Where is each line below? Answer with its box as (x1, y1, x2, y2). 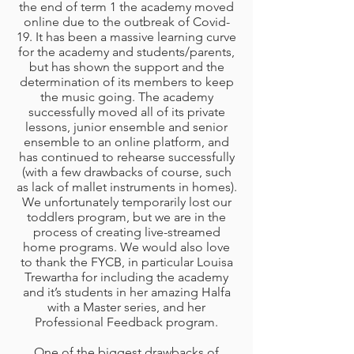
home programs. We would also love (23, 239, 230, 254)
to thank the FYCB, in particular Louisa (20, 254, 233, 269)
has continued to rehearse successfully (18, 149, 235, 164)
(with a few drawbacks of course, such (21, 164, 232, 179)
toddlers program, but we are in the (27, 209, 226, 224)
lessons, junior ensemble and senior (25, 119, 228, 134)
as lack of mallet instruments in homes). (16, 179, 237, 194)
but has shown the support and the (28, 59, 224, 74)
